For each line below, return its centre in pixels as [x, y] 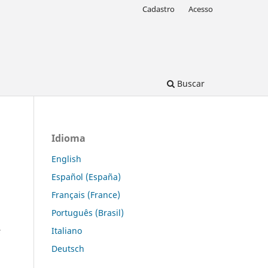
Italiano [67, 230]
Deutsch [68, 248]
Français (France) [86, 194]
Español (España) [86, 176]
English [66, 159]
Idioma [68, 138]
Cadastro [159, 9]
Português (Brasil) [88, 212]
